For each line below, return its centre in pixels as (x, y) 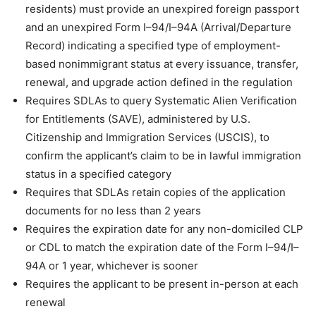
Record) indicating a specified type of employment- (153, 45)
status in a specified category (98, 174)
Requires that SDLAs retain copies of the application (156, 192)
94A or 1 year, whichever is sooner (112, 265)
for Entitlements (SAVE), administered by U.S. (138, 119)
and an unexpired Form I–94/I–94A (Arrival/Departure (158, 27)
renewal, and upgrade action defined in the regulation (159, 82)
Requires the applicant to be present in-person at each (162, 284)
